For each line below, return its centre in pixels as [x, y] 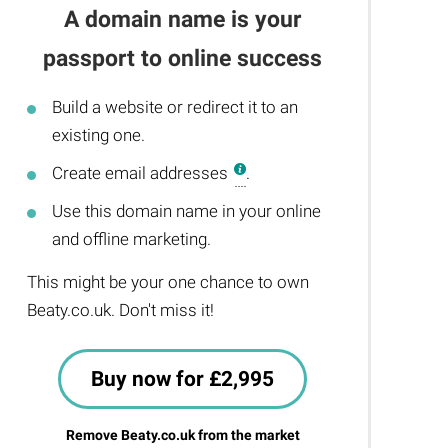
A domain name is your [183, 19]
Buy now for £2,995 [183, 379]
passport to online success [183, 58]
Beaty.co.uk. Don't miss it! [121, 310]
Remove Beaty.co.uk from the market [182, 435]
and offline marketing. [132, 239]
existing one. [99, 135]
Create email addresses [142, 173]
